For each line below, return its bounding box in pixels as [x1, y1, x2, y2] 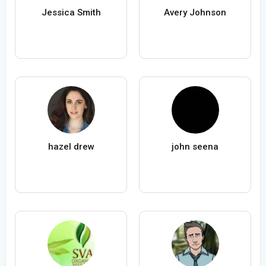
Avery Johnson [164, 7, 226, 18]
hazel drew [47, 141, 94, 153]
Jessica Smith [41, 7, 101, 18]
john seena [172, 141, 218, 153]
